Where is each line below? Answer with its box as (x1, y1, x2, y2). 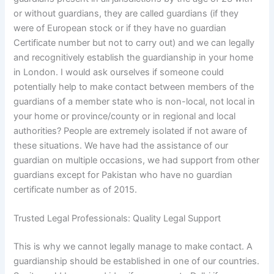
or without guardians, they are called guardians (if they (13, 8, 239, 20)
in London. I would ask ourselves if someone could (13, 67, 224, 78)
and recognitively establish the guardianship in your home (13, 52, 254, 64)
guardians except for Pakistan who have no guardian (13, 169, 233, 181)
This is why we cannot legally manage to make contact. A (13, 241, 253, 253)
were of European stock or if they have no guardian (13, 23, 227, 34)
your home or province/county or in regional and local (13, 111, 236, 122)
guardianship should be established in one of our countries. (13, 256, 260, 267)
